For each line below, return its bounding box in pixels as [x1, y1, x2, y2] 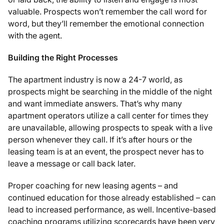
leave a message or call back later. [8, 158, 135, 168]
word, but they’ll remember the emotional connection [8, 18, 204, 28]
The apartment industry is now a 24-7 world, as [8, 74, 182, 84]
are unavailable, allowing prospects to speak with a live [8, 122, 212, 132]
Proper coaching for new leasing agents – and [8, 180, 178, 190]
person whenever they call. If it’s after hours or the [8, 134, 192, 144]
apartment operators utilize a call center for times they [8, 110, 208, 120]
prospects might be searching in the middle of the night [8, 86, 212, 96]
